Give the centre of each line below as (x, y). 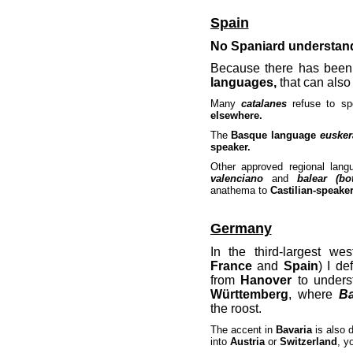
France (231, 266)
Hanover (266, 280)
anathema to (238, 190)
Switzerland (308, 342)
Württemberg (249, 294)
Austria (247, 342)
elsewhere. (236, 115)
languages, (243, 82)
